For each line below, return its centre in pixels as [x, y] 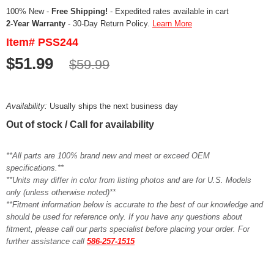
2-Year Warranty [36, 23]
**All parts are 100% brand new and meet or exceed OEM [108, 155]
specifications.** [35, 168]
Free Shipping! [80, 11]
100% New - [29, 11]
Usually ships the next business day [114, 106]
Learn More [172, 23]
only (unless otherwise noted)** [61, 192]
